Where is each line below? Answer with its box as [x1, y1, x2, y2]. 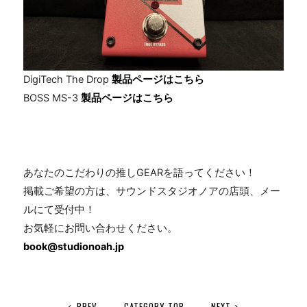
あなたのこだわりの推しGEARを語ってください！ [23, 166, 256, 179]
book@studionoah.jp [23, 240, 125, 253]
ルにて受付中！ [23, 203, 96, 216]
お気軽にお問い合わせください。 [23, 221, 178, 234]
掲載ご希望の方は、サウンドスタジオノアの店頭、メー [23, 184, 281, 197]
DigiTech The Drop [23, 73, 112, 86]
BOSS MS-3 [23, 92, 82, 105]
